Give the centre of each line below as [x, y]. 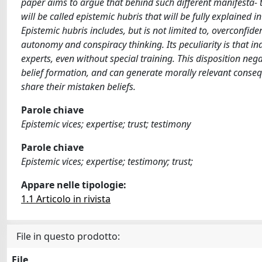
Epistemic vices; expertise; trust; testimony [106, 124]
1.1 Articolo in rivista [66, 199]
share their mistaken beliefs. [78, 87]
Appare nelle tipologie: [74, 185]
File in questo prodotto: [68, 236]
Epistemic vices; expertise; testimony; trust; [107, 161]
